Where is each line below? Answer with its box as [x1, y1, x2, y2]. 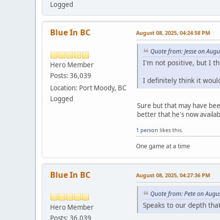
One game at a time [136, 141, 190, 150]
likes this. [158, 126, 183, 134]
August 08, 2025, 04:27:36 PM [136, 171, 210, 179]
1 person [136, 126, 158, 134]
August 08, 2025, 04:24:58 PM [136, 29, 210, 37]
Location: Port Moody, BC [50, 83, 126, 93]
